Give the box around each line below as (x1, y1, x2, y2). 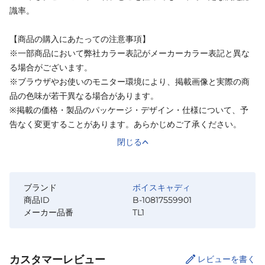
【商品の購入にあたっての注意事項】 (9, 33, 150, 44)
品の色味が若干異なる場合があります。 (9, 90, 159, 101)
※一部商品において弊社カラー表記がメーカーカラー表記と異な (9, 47, 250, 59)
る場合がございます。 (9, 62, 92, 73)
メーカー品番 (24, 206, 73, 218)
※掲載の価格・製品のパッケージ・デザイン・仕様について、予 (9, 104, 248, 115)
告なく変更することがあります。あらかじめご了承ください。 (9, 118, 241, 130)
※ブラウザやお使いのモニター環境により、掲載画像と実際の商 (9, 76, 250, 87)
